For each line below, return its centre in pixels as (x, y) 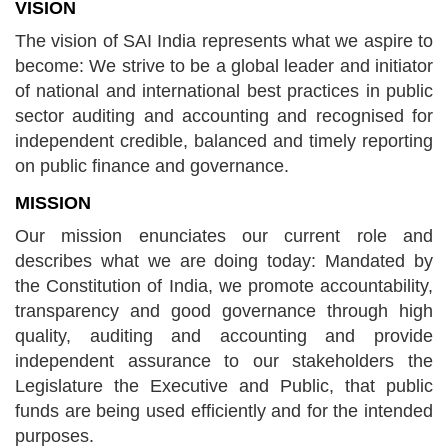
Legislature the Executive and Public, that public (224, 386)
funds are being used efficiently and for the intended (224, 411)
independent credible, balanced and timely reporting (224, 141)
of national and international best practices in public (224, 91)
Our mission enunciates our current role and (224, 236)
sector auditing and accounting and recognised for (224, 116)
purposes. (54, 436)
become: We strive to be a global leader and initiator (224, 66)
